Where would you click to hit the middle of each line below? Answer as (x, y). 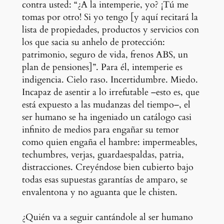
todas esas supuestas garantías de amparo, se (104, 179)
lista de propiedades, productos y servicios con (110, 29)
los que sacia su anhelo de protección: (93, 42)
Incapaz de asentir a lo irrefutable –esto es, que (110, 92)
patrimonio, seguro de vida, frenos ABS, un (105, 54)
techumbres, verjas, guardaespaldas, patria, (103, 154)
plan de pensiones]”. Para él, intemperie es (102, 67)
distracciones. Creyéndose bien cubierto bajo (107, 167)
